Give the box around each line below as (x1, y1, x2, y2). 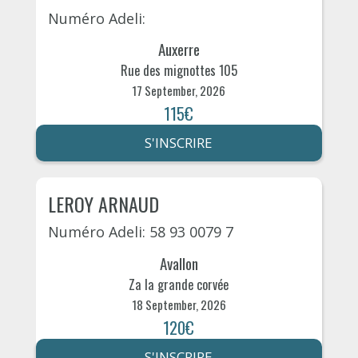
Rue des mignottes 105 (120, 61, 237, 81)
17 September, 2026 (132, 82, 226, 100)
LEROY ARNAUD (47, 189, 159, 219)
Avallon (159, 251, 198, 274)
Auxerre (157, 38, 200, 61)
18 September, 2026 (131, 295, 226, 313)
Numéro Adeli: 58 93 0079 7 (47, 222, 233, 242)
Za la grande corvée (129, 274, 229, 294)
